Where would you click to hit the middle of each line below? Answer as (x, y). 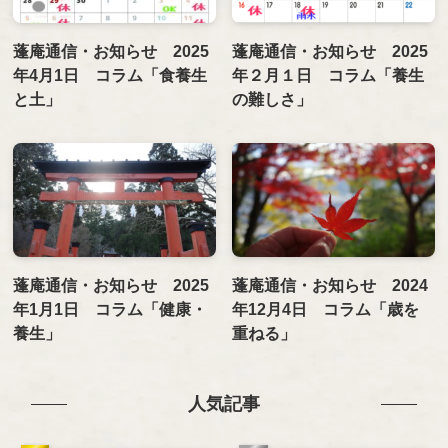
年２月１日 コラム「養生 (328, 74)
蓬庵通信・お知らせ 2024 (330, 284)
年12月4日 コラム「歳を (326, 308)
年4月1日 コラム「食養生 (110, 74)
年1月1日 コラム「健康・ (110, 308)
